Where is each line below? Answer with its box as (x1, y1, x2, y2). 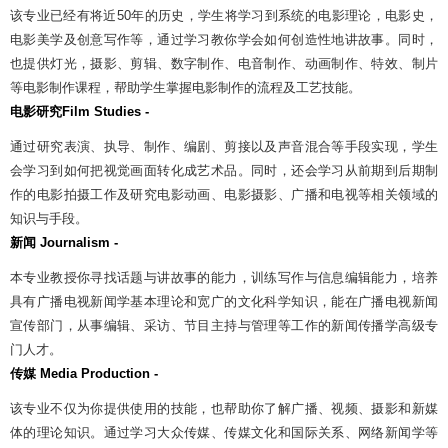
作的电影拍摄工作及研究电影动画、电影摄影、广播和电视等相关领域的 (10, 186, 438, 202)
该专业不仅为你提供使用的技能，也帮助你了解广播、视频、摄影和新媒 (10, 400, 438, 416)
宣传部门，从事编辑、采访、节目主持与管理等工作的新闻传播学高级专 (10, 317, 438, 333)
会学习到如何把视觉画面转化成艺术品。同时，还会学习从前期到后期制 (10, 162, 438, 178)
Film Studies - (62, 103, 149, 119)
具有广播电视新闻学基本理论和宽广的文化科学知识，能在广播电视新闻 (10, 293, 438, 309)
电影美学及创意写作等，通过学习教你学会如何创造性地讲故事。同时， (10, 31, 438, 47)
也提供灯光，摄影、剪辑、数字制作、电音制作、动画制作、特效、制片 (10, 55, 438, 71)
